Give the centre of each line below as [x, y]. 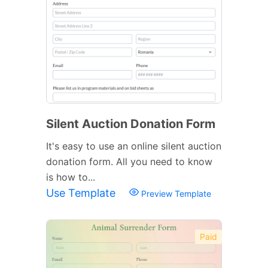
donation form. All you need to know [129, 161]
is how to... [71, 177]
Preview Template [175, 193]
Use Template [82, 193]
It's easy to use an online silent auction [134, 146]
